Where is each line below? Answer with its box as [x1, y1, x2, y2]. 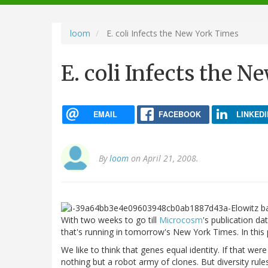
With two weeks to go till [61, 214, 159, 226]
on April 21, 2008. [129, 153, 199, 165]
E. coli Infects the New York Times [104, 27, 239, 39]
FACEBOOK [158, 108, 201, 120]
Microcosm [159, 214, 203, 226]
